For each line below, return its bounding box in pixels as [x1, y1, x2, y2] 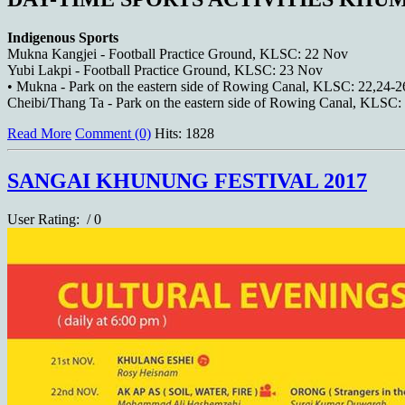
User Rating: [7, 211, 83, 227]
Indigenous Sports [7, 30, 118, 46]
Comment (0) [75, 126, 151, 142]
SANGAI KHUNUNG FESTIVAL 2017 [7, 168, 367, 193]
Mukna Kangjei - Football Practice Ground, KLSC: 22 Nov [7, 46, 348, 62]
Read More [7, 126, 71, 142]
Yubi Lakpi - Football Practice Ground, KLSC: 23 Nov [7, 62, 323, 79]
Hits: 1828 [155, 126, 214, 142]
